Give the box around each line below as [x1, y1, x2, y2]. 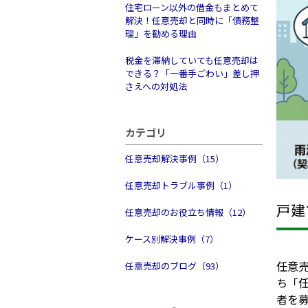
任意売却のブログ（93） [125, 259, 224, 272]
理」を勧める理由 [125, 27, 197, 40]
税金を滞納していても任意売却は [125, 54, 258, 67]
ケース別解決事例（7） [125, 232, 219, 245]
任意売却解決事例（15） [125, 152, 224, 165]
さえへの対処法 [125, 80, 187, 93]
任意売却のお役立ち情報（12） [125, 206, 251, 219]
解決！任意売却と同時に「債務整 [125, 14, 259, 27]
